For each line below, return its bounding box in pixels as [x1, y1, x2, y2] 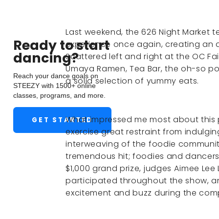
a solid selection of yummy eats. [66, 75, 199, 87]
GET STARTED [32, 115, 93, 125]
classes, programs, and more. [13, 90, 106, 101]
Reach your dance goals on [13, 71, 98, 81]
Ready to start [13, 36, 109, 54]
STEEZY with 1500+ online [13, 81, 96, 91]
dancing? [13, 48, 79, 67]
